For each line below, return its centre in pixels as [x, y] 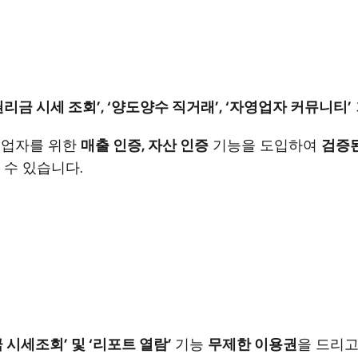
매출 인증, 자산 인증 [145, 145]
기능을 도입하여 [265, 145]
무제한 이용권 [253, 344]
